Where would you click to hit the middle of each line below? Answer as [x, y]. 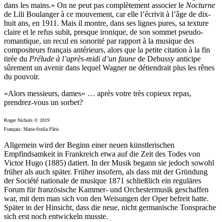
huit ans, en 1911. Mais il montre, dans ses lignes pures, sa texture [106, 23]
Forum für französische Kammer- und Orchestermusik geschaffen [106, 189]
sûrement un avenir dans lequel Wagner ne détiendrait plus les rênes [109, 67]
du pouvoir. [22, 76]
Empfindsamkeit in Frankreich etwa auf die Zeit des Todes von [102, 154]
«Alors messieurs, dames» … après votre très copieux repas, [98, 93]
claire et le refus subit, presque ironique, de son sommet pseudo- [104, 32]
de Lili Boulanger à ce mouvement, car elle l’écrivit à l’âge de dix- [107, 14]
